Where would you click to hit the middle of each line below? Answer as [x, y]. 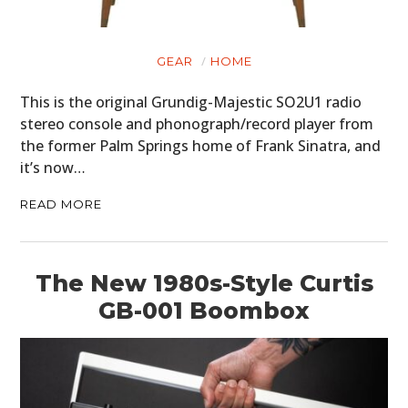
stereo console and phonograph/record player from [197, 124]
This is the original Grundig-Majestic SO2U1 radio [191, 102]
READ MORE [61, 204]
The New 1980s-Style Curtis [204, 284]
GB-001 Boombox [204, 311]
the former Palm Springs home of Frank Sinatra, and [201, 146]
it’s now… [53, 168]
